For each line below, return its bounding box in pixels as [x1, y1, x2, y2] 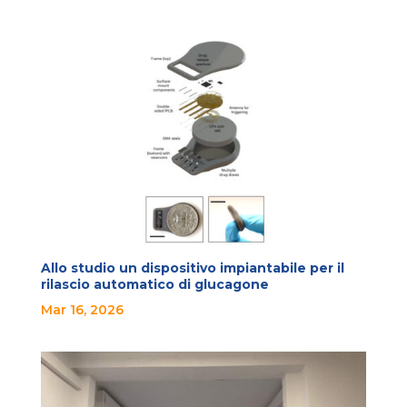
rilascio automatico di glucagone [40, 275, 269, 293]
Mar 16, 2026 [40, 301, 124, 318]
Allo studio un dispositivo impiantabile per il [40, 259, 344, 276]
